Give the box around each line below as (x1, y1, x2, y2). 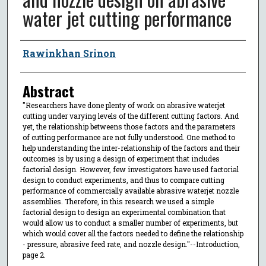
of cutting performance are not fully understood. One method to (22, 132, 235, 142)
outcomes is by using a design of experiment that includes (22, 153, 220, 163)
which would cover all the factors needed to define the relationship (22, 228, 243, 238)
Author (20, 40, 55, 62)
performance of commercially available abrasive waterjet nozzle (22, 185, 239, 195)
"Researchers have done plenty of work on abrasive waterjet (22, 100, 225, 110)
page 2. (22, 249, 46, 259)
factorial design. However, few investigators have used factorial (22, 164, 239, 174)
